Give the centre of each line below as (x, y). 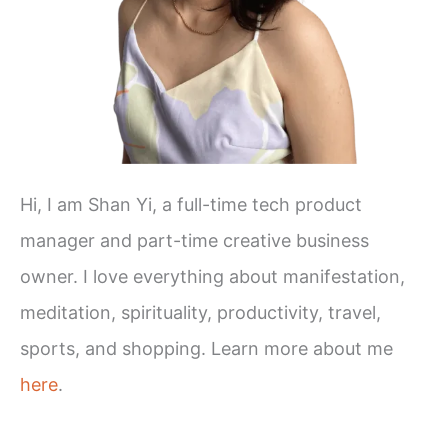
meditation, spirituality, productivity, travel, (200, 312)
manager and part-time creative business (194, 240)
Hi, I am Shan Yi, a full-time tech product (191, 204)
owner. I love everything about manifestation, (212, 276)
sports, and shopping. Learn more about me (206, 348)
